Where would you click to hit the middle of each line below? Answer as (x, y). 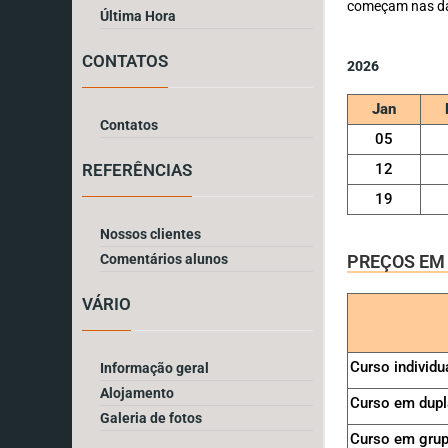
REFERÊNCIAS (137, 169)
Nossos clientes (150, 233)
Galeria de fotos (151, 417)
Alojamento (137, 392)
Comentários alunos (164, 258)
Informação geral (154, 367)
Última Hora (138, 15)
